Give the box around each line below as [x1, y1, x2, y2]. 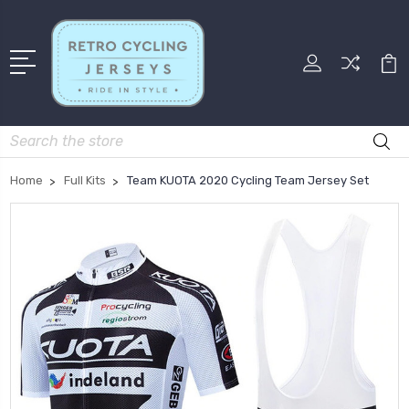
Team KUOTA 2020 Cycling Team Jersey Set [127, 173, 369, 188]
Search [10, 128, 52, 144]
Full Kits [64, 173, 106, 188]
